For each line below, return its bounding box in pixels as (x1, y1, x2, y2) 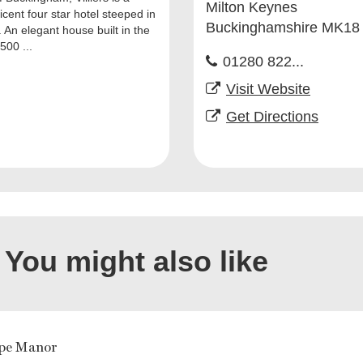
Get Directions (226, 109, 318, 125)
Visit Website (226, 81, 310, 97)
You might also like (4, 245, 268, 278)
